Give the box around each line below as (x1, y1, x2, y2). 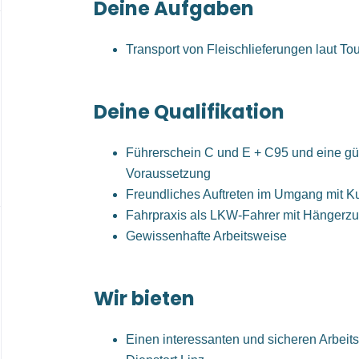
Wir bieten (94, 285, 195, 312)
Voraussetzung (126, 167, 211, 180)
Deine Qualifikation (94, 99, 284, 125)
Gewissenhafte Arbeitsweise (126, 229, 287, 243)
